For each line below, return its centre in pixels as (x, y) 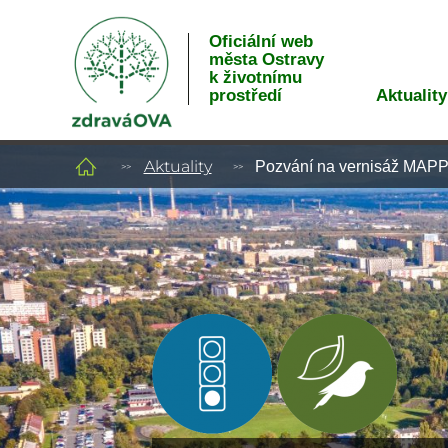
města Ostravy (266, 59)
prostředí (245, 95)
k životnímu (255, 77)
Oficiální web (260, 41)
